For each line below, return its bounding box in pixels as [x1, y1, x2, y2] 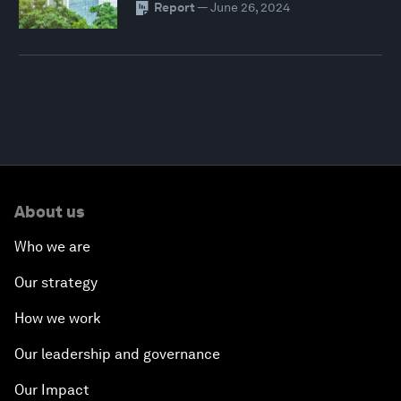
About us [14, 202, 84, 222]
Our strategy [14, 274, 98, 292]
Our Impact [14, 381, 90, 399]
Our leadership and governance [14, 346, 220, 363]
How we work [14, 310, 101, 328]
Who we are [14, 238, 90, 256]
